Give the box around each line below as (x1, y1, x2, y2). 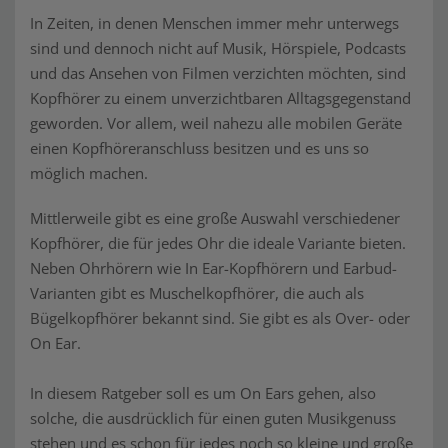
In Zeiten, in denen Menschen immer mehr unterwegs (30, 13, 399, 33)
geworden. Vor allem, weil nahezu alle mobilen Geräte (30, 113, 402, 133)
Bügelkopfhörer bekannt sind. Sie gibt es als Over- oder (30, 308, 410, 328)
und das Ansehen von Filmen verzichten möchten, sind (30, 63, 406, 83)
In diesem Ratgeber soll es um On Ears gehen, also (30, 383, 376, 403)
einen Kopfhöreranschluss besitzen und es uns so (30, 138, 369, 158)
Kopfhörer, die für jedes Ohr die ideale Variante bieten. (30, 233, 406, 253)
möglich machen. (30, 163, 148, 183)
